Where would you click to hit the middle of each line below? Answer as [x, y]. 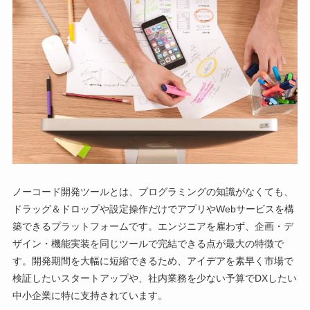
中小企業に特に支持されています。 [90, 295]
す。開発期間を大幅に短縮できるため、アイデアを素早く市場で [153, 261]
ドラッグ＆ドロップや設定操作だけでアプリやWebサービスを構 [153, 209]
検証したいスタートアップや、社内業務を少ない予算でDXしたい [154, 278]
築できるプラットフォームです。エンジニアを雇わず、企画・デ [153, 226]
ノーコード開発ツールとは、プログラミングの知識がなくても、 [153, 191]
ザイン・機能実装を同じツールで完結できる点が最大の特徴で [148, 243]
